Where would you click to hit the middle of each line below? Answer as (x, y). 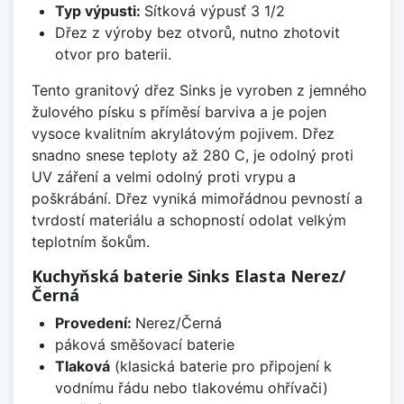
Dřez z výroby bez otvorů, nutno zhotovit (197, 33)
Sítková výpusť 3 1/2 (214, 11)
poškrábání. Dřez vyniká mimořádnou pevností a (197, 199)
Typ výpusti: (99, 11)
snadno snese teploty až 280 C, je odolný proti (193, 156)
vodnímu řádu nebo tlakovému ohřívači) (191, 388)
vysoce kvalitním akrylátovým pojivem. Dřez (183, 134)
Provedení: (95, 323)
